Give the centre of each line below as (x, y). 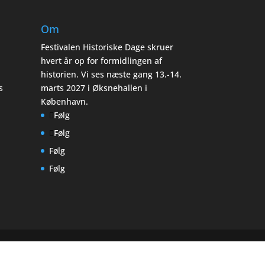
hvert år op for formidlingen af (101, 60)
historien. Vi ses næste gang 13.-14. (111, 74)
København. (64, 101)
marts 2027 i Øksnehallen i (94, 88)
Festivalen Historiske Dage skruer (107, 47)
